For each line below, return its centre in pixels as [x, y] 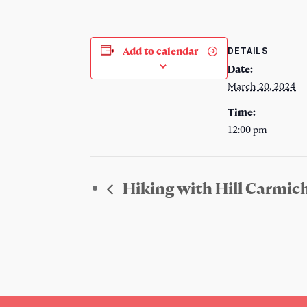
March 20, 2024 [262, 86]
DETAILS [248, 50]
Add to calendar [162, 51]
